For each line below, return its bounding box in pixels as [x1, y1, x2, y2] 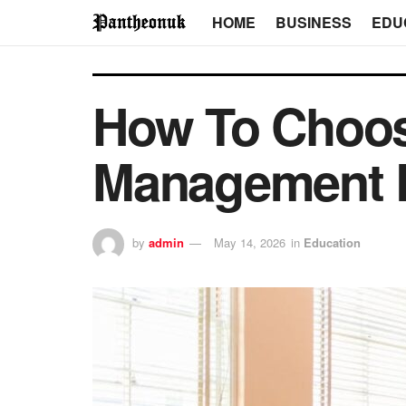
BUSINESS [275, 12, 352, 33]
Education [304, 234, 361, 252]
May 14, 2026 [214, 234, 285, 252]
